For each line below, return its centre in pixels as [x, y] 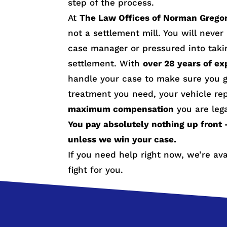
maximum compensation [121, 109]
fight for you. [96, 169]
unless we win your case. [122, 139]
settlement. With [106, 63]
